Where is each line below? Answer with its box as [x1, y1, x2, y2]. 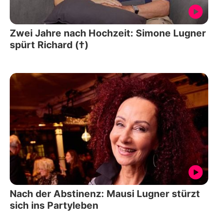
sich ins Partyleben [10, 199, 98, 211]
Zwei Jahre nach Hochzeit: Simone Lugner [10, 27, 206, 39]
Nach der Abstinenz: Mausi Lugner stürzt [10, 187, 200, 200]
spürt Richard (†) [10, 39, 89, 51]
